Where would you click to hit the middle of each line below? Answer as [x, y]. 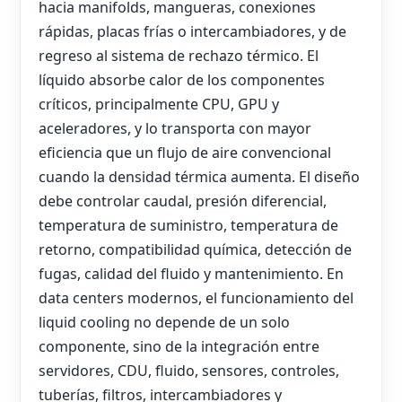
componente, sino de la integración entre [179, 346]
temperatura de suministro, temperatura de [188, 225]
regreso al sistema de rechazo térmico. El [179, 55]
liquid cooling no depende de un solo [164, 322]
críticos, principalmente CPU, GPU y [159, 104]
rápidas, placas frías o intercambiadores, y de [192, 31]
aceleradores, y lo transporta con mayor [175, 128]
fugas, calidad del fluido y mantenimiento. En [191, 273]
